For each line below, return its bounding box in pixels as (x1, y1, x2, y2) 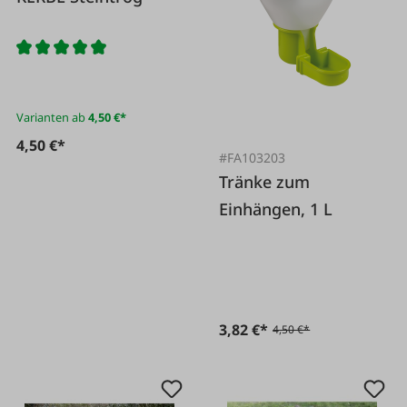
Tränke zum (219, 171, 311, 194)
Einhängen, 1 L (219, 198, 333, 221)
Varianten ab (16, 108, 86, 125)
